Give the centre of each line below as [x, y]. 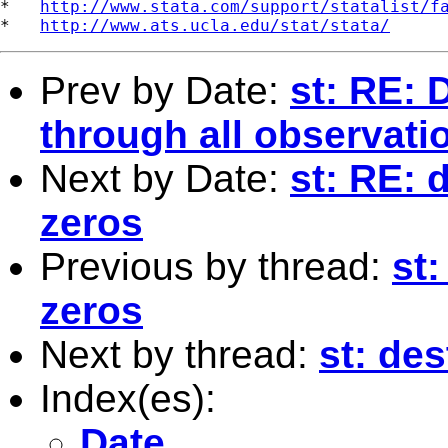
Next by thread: [179, 354]
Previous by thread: [216, 266]
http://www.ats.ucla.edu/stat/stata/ [215, 25]
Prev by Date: [165, 90]
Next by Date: [165, 178]
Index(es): [128, 398]
